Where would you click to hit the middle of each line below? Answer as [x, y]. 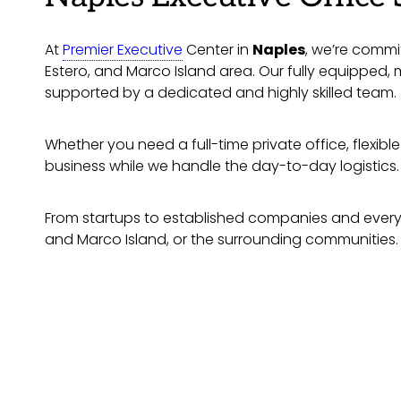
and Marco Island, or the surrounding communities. [222, 239]
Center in [218, 50]
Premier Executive [123, 50]
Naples [279, 50]
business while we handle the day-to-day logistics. [222, 166]
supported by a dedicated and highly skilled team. [221, 93]
